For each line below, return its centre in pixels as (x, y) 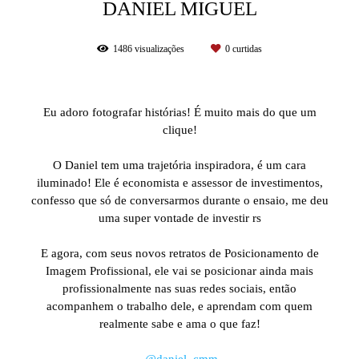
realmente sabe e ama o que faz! (179, 324)
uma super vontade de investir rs (179, 218)
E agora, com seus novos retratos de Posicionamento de (179, 254)
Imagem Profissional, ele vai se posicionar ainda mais (179, 271)
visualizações (159, 49)
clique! (179, 130)
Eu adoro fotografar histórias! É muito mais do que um (179, 113)
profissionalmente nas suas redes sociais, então (179, 289)
